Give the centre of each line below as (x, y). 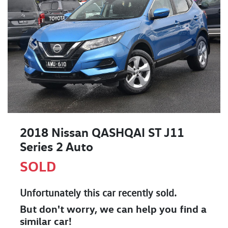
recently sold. (146, 193)
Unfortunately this (61, 193)
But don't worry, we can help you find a (113, 209)
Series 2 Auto (56, 147)
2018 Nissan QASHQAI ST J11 (102, 133)
